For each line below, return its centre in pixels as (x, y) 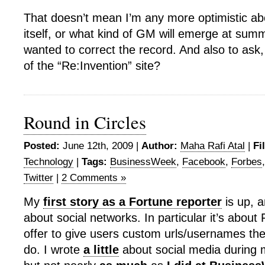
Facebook (204, 162)
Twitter (38, 178)
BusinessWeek (143, 162)
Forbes (247, 162)
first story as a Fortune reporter (132, 202)
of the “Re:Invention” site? (92, 66)
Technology (49, 162)
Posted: (42, 146)
